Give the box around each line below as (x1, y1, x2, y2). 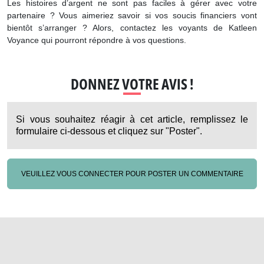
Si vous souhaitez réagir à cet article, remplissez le (16, 115, 248, 126)
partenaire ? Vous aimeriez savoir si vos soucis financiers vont (7, 11, 257, 21)
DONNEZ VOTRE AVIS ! (71, 74, 193, 95)
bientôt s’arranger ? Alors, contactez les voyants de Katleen (7, 24, 257, 34)
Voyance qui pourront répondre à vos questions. (7, 36, 186, 46)
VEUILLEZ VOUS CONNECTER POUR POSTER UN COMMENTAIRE (21, 170, 243, 179)
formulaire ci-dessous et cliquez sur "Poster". (16, 127, 202, 137)
